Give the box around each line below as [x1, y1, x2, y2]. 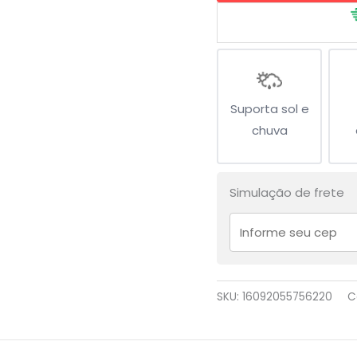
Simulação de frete [229, 184, 344, 202]
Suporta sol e [229, 100, 309, 118]
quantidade [216, 39, 286, 57]
